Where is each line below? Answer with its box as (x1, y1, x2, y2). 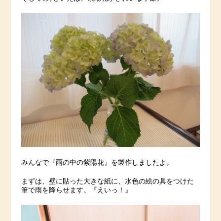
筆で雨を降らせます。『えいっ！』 (21, 186, 132, 194)
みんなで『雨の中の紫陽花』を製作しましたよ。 (21, 159, 173, 166)
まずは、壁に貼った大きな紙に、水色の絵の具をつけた (21, 178, 194, 185)
